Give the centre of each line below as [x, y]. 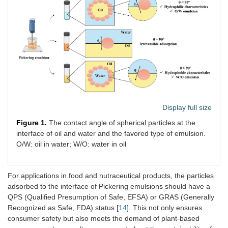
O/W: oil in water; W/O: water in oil [71, 144]
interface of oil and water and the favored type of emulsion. [111, 133]
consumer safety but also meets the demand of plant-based [104, 218]
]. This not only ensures [164, 207]
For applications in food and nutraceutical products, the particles [111, 175]
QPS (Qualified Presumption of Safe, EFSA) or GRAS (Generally [111, 197]
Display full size [187, 107]
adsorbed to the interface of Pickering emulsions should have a [109, 186]
